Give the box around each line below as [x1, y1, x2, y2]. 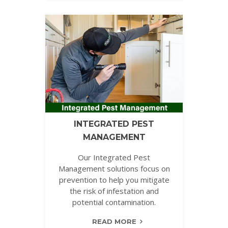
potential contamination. [72, 197, 156, 208]
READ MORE [92, 217, 136, 226]
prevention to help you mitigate [59, 175, 169, 185]
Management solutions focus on [58, 163, 170, 174]
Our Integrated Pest [78, 152, 150, 163]
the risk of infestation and [69, 186, 159, 196]
